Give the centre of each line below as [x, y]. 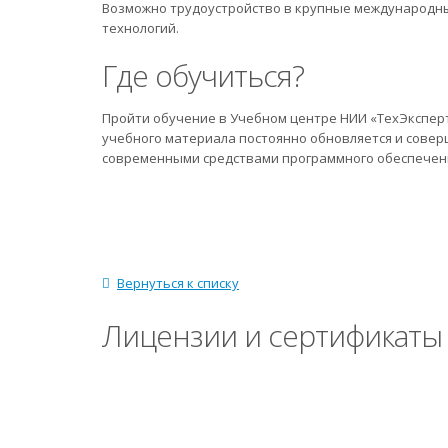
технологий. [140, 28]
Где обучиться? [203, 75]
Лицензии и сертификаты [272, 335]
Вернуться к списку [178, 283]
